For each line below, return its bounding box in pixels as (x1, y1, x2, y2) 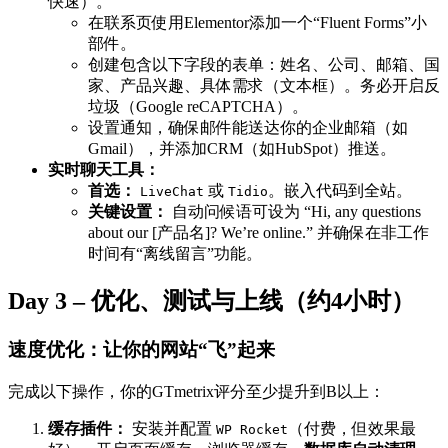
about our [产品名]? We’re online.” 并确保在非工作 (88, 223, 429, 241)
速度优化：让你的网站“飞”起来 (8, 338, 275, 360)
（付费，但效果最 (288, 419, 416, 437)
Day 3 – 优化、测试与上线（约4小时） (8, 287, 415, 314)
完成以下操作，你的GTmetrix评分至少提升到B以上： (8, 382, 385, 400)
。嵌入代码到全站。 (268, 181, 412, 199)
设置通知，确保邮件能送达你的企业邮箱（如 (88, 118, 408, 136)
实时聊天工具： (48, 160, 160, 178)
